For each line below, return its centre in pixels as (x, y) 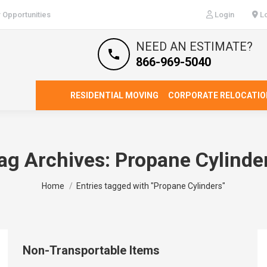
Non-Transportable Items (91, 250)
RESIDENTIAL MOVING (114, 95)
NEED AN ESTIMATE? (194, 46)
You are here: (68, 181)
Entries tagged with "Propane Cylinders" (151, 186)
